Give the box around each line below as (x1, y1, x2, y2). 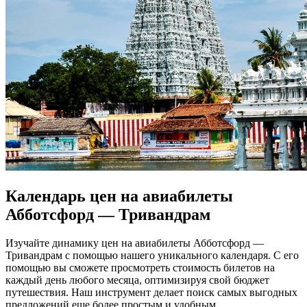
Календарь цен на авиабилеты (5, 186, 233, 205)
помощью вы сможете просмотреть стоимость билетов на (5, 262, 275, 274)
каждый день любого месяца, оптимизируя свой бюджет (5, 274, 269, 286)
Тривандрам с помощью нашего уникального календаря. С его (5, 249, 299, 262)
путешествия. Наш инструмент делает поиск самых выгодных (5, 286, 297, 299)
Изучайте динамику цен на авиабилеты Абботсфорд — (5, 237, 264, 249)
